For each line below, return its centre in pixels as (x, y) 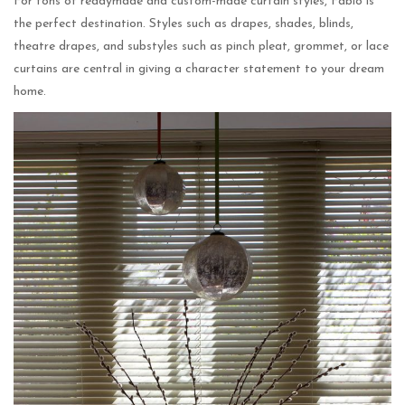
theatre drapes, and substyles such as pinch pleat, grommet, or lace (201, 47)
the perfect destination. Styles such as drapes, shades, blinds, (184, 24)
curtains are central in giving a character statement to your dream (199, 70)
